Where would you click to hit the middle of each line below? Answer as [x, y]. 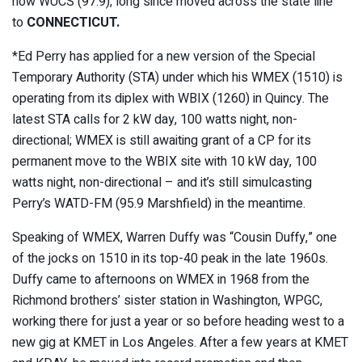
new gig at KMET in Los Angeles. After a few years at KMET [180, 343]
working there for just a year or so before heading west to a [178, 322]
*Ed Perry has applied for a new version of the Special [164, 57]
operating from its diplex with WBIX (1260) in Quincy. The [170, 99]
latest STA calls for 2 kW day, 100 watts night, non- [155, 120]
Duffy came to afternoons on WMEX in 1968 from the [161, 280]
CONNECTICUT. [73, 23]
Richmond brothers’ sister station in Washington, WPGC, [167, 301]
